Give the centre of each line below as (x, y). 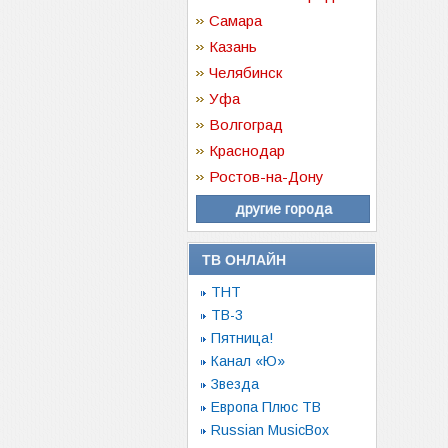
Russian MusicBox (270, 430)
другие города (283, 209)
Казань (233, 46)
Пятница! (242, 338)
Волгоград (246, 124)
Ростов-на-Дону (266, 176)
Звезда (235, 384)
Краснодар (247, 150)
